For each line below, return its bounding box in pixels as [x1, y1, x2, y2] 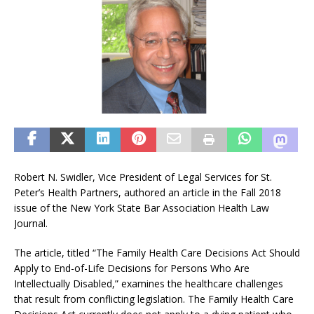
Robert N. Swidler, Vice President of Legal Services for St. [14, 170, 272, 184]
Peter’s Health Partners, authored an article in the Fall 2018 [14, 186, 281, 200]
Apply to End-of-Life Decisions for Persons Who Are [14, 261, 250, 275]
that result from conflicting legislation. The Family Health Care [14, 292, 294, 306]
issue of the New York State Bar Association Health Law [14, 201, 269, 215]
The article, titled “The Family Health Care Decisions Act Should [14, 246, 300, 260]
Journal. [14, 217, 48, 231]
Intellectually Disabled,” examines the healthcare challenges [14, 277, 283, 291]
